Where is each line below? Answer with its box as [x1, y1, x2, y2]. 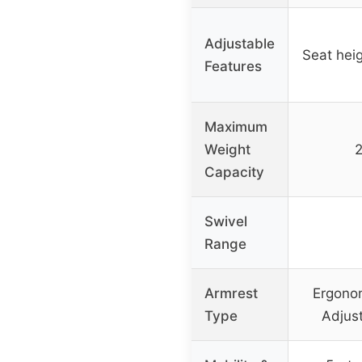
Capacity [204, 164, 264, 181]
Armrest [204, 285, 258, 302]
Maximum [204, 119, 267, 136]
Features [204, 58, 262, 75]
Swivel [204, 213, 247, 230]
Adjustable [204, 36, 275, 53]
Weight [204, 141, 250, 158]
